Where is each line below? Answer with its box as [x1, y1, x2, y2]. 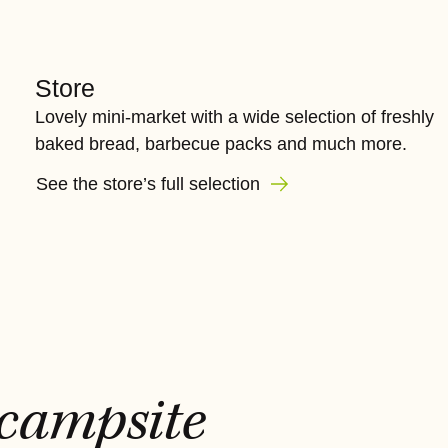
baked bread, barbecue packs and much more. [34, 134, 407, 154]
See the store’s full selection [35, 174, 265, 194]
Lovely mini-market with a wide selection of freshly [34, 107, 434, 127]
